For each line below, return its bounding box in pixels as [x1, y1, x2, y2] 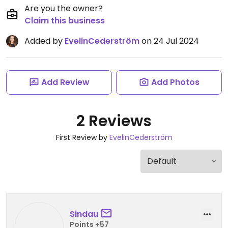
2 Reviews [76, 110, 152, 132]
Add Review [41, 76, 90, 88]
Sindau [70, 208, 98, 220]
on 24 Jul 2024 [139, 35, 199, 47]
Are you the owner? [24, 3, 103, 14]
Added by [24, 35, 65, 47]
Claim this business [24, 15, 105, 26]
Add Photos [151, 76, 199, 88]
